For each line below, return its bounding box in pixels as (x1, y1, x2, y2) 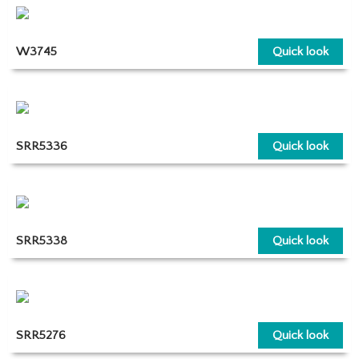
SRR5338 (16, 233, 67, 248)
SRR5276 (16, 328, 66, 342)
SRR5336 (16, 139, 67, 153)
